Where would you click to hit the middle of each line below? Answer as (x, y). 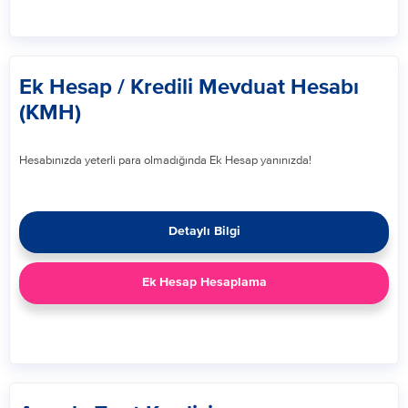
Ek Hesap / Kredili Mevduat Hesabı (189, 87)
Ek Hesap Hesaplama (204, 282)
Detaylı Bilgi (204, 231)
